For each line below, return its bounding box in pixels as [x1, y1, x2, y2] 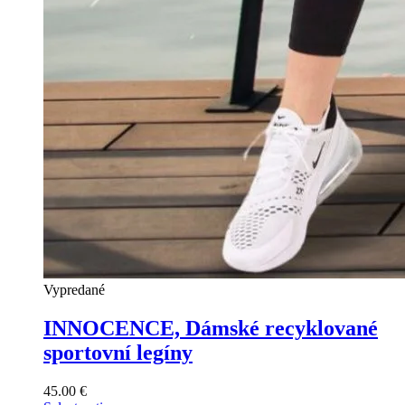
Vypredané [43, 281, 105, 297]
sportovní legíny [43, 340, 193, 364]
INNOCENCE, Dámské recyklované [43, 316, 378, 340]
